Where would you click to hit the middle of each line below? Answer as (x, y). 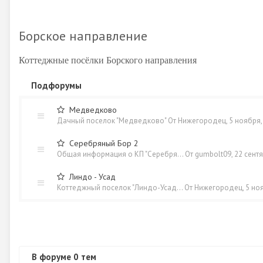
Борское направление (83, 36)
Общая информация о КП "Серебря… (120, 154)
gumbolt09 (213, 154)
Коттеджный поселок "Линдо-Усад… (120, 188)
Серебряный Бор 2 (104, 143)
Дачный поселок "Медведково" (112, 121)
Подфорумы (56, 85)
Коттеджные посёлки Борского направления (108, 60)
